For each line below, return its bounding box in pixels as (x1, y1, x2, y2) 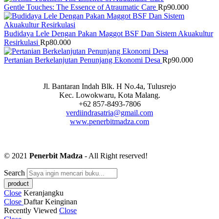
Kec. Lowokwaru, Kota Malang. (59, 90, 160, 99)
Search (4, 168, 27, 177)
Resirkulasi (4, 38, 40, 46)
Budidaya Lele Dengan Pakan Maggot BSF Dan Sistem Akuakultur (4, 29, 213, 38)
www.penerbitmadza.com (70, 117, 149, 126)
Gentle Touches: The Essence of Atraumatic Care (4, 2, 158, 11)
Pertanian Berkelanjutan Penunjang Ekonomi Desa (4, 55, 162, 64)
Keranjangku (23, 188, 64, 197)
